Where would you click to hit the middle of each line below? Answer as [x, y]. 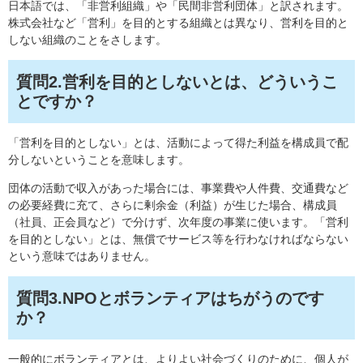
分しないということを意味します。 [99, 160]
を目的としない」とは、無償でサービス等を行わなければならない [178, 239]
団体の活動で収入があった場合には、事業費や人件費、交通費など [178, 188]
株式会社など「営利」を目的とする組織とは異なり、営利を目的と [178, 23]
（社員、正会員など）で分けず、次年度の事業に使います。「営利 [178, 222]
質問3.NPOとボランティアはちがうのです [170, 299]
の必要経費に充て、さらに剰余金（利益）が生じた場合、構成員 [173, 205]
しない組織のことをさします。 [88, 40]
